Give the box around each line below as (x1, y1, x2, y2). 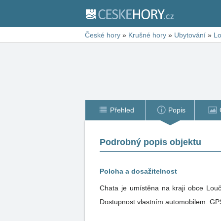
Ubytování (174, 31, 206, 39)
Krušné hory (128, 31, 166, 39)
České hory (85, 31, 120, 39)
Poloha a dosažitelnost (100, 167, 177, 175)
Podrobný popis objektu (100, 137, 201, 147)
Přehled (110, 106, 134, 114)
